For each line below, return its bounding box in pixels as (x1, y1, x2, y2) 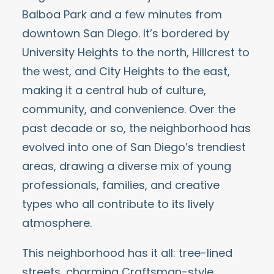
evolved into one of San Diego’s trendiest (22, 139, 246, 155)
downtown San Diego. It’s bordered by (22, 26, 229, 41)
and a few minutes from (87, 7, 222, 22)
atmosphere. (22, 215, 92, 231)
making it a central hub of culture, (22, 83, 206, 98)
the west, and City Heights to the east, (22, 64, 230, 79)
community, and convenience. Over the (22, 102, 235, 117)
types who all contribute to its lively (22, 196, 214, 212)
